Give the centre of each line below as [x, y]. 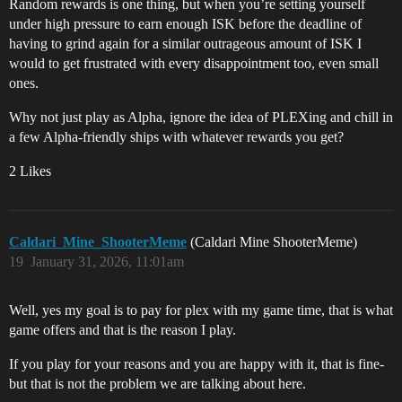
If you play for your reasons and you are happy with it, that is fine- [197, 364]
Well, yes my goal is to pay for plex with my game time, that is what [201, 310]
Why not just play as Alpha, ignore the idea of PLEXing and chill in [201, 118]
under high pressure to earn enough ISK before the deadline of [185, 24]
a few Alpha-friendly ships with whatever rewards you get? [176, 137]
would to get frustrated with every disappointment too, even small [194, 64]
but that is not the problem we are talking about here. [157, 384]
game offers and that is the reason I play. [122, 330]
